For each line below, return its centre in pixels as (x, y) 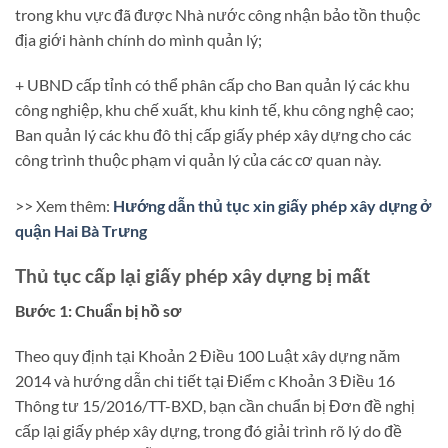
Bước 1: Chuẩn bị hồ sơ (98, 310)
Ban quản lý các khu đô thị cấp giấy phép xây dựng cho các (213, 135)
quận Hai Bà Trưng (81, 231)
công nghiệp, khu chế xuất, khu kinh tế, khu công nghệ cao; (214, 110)
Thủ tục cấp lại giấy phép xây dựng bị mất (192, 275)
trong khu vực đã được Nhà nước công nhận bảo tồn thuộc (217, 14)
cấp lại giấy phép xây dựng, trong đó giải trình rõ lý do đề (208, 431)
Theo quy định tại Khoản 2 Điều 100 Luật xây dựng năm (207, 356)
